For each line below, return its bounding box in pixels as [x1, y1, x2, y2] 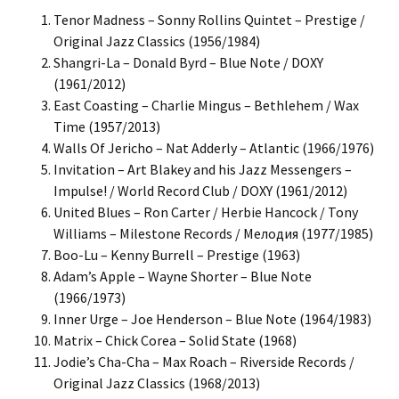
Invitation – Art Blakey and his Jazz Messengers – [53, 160, 352, 178]
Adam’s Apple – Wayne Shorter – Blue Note [53, 267, 312, 285]
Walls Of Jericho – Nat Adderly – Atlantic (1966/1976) [53, 139, 374, 157]
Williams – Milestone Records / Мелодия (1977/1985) [53, 224, 373, 242]
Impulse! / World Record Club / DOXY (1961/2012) [53, 182, 347, 199]
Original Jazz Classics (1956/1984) [53, 32, 260, 50]
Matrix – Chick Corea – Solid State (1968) [53, 331, 297, 349]
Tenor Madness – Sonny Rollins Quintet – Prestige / [53, 11, 365, 28]
